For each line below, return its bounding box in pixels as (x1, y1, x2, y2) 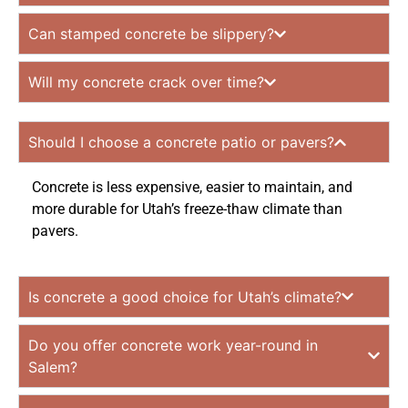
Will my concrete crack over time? (28, 73, 264, 92)
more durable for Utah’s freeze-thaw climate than (32, 200, 342, 219)
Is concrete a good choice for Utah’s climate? (28, 287, 342, 306)
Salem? (28, 357, 77, 376)
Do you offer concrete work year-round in (28, 335, 318, 354)
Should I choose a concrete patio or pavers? (28, 133, 334, 152)
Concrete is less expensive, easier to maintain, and (32, 178, 352, 197)
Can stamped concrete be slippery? (28, 25, 274, 44)
